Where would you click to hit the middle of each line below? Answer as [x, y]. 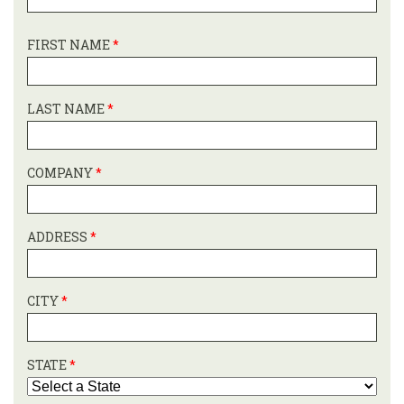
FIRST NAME [70, 44]
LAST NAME [67, 108]
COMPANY [61, 172]
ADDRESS [59, 236]
